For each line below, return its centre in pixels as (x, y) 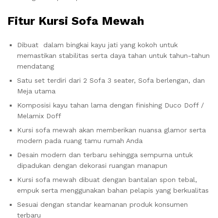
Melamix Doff (39, 116)
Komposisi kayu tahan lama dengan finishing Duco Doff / (110, 105)
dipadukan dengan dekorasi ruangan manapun (92, 165)
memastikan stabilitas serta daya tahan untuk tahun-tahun (113, 55)
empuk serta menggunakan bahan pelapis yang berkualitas (113, 190)
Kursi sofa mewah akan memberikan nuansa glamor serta (111, 130)
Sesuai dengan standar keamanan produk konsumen (102, 204)
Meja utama (36, 91)
